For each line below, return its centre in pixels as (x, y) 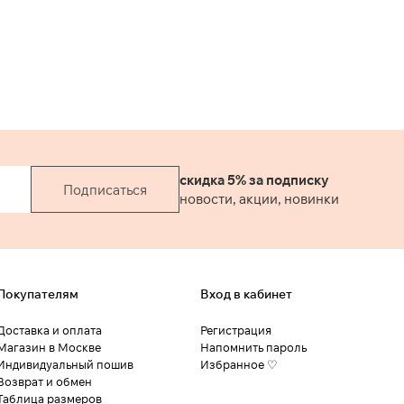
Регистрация (236, 331)
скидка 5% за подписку (254, 180)
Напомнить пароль (253, 348)
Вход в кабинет (246, 294)
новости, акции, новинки (259, 199)
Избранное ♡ (239, 365)
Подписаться (105, 189)
